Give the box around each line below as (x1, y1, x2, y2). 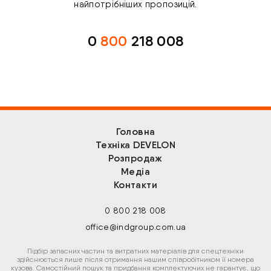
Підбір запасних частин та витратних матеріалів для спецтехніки (27, 247, 244, 256)
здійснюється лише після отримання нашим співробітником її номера (17, 255, 254, 264)
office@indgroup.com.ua (85, 222, 186, 232)
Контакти (114, 179, 157, 191)
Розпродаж (108, 152, 163, 165)
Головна (116, 126, 155, 138)
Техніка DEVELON (95, 139, 176, 151)
